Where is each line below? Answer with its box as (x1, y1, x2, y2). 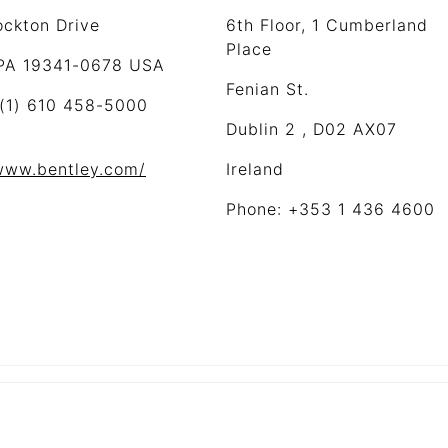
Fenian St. (226, 79, 309, 99)
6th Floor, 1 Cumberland (226, 15, 428, 35)
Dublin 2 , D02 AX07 (226, 119, 397, 139)
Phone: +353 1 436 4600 (226, 199, 435, 219)
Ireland (226, 159, 284, 179)
